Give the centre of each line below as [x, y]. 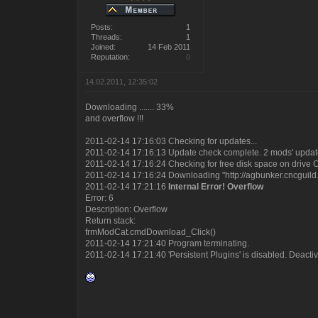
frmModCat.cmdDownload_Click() [151, 232]
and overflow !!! [115, 119]
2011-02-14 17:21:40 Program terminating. [168, 244]
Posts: [102, 27]
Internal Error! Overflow [216, 187]
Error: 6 [100, 198]
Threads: [107, 37]
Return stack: [111, 221]
